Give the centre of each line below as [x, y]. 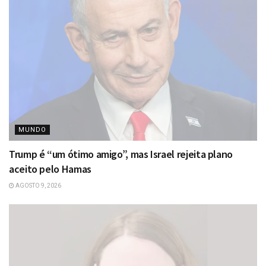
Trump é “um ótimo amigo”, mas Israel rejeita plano [121, 154]
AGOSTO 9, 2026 [38, 185]
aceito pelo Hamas [50, 169]
